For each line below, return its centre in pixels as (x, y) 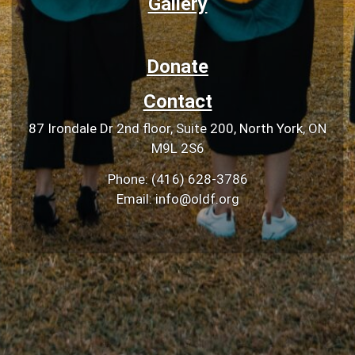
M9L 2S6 (177, 148)
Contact (177, 101)
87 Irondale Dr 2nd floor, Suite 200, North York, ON (177, 128)
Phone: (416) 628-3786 (177, 179)
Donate (177, 66)
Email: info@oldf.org (177, 199)
